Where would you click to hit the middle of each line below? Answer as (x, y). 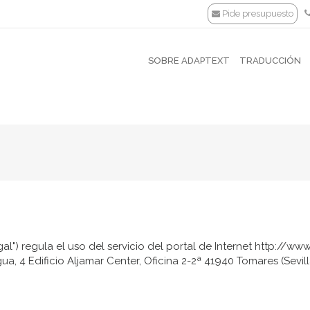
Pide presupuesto (258, 13)
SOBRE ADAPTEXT (189, 61)
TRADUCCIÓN (270, 61)
